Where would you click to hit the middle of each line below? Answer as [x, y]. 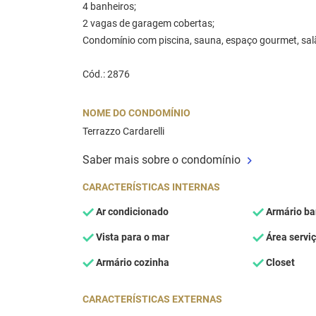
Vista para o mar [132, 237]
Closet [279, 262]
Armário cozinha [132, 262]
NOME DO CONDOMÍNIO [136, 113]
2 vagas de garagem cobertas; [148, 23]
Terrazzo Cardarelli [123, 131]
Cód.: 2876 [106, 74]
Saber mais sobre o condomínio [162, 159]
